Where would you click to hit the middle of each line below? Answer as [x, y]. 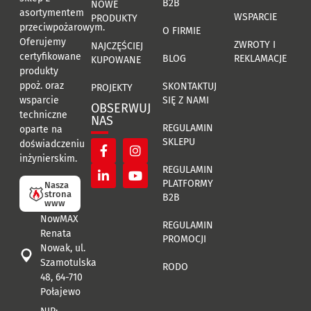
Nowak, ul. [62, 249]
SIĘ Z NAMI [186, 101]
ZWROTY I [255, 45]
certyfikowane [50, 57]
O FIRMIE [182, 31]
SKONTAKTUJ [190, 87]
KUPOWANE [116, 60]
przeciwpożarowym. [62, 28]
